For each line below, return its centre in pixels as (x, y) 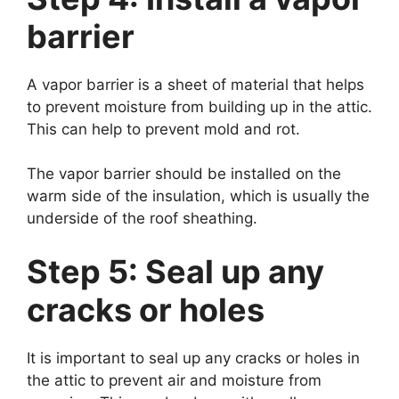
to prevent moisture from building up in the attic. (199, 106)
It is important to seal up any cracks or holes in (193, 358)
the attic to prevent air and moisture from (174, 380)
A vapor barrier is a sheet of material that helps (195, 84)
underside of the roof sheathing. (142, 219)
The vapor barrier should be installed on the (184, 174)
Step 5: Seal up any (175, 271)
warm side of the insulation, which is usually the (198, 196)
